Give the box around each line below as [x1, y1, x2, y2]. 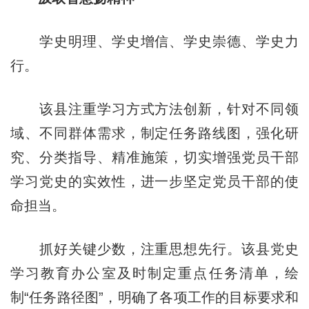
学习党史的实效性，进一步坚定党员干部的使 [10, 173, 299, 189]
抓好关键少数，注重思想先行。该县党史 [10, 241, 299, 257]
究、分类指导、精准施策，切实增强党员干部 [10, 149, 299, 165]
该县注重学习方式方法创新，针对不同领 [10, 101, 299, 117]
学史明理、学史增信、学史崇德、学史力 [10, 33, 299, 49]
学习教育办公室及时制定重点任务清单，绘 [10, 265, 299, 281]
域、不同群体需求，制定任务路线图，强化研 [10, 125, 299, 141]
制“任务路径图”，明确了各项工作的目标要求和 [10, 289, 299, 305]
